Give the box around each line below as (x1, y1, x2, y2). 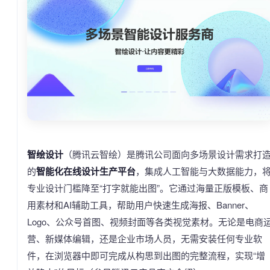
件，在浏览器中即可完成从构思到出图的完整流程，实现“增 (27, 249, 265, 262)
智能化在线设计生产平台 (36, 165, 136, 178)
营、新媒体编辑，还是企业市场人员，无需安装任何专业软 (27, 232, 262, 245)
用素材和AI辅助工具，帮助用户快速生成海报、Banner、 (27, 198, 254, 211)
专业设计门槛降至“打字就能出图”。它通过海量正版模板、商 (27, 181, 268, 194)
